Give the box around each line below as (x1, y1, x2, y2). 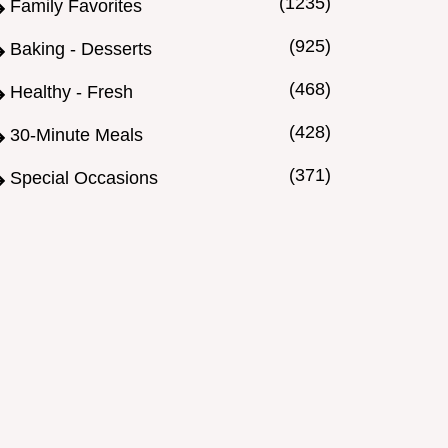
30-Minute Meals (10, 125, 143, 146)
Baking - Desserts (10, 39, 152, 60)
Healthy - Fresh (10, 82, 133, 103)
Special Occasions (10, 168, 158, 189)
